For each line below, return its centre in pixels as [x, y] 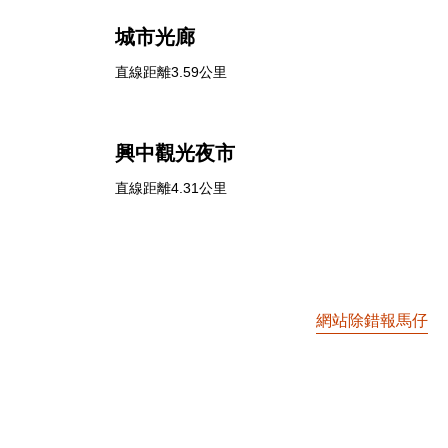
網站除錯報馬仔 [372, 320]
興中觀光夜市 [174, 153]
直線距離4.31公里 [170, 188]
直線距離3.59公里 [170, 72]
